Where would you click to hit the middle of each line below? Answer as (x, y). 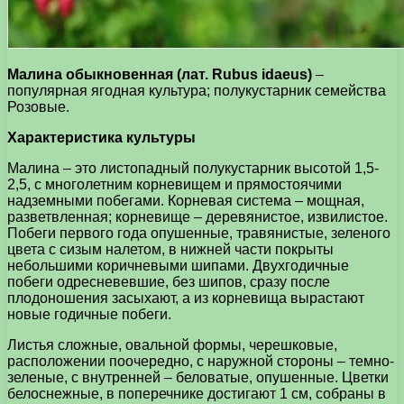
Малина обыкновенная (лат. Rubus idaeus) (160, 74)
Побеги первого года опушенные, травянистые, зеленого (199, 233)
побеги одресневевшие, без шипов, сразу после (169, 281)
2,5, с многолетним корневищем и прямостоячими (174, 184)
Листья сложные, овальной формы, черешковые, (172, 344)
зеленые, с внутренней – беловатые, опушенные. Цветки (198, 377)
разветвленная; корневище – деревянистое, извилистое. (197, 216)
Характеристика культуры (101, 137)
